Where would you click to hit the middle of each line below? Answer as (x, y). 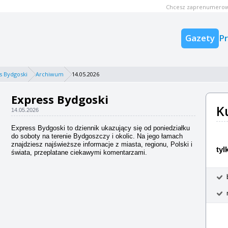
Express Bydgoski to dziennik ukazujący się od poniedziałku (101, 128)
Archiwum (50, 74)
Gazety (200, 38)
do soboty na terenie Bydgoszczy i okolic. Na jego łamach (97, 136)
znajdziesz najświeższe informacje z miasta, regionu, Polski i (102, 144)
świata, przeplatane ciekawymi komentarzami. (79, 152)
